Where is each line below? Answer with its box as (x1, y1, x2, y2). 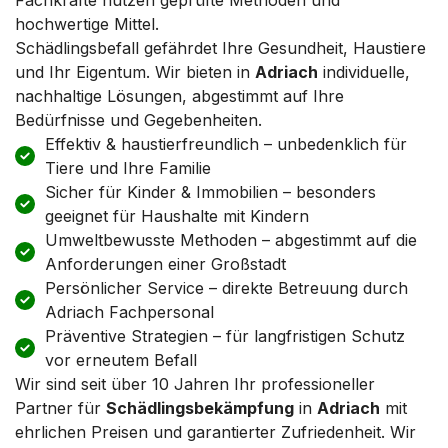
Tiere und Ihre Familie (45, 157, 211, 178)
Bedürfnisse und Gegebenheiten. (15, 109, 262, 130)
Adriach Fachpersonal (45, 301, 214, 322)
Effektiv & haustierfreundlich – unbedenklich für (45, 133, 407, 154)
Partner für (15, 397, 106, 418)
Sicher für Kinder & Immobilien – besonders (45, 181, 376, 202)
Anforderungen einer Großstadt (45, 253, 286, 274)
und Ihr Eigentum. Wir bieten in (15, 61, 255, 82)
